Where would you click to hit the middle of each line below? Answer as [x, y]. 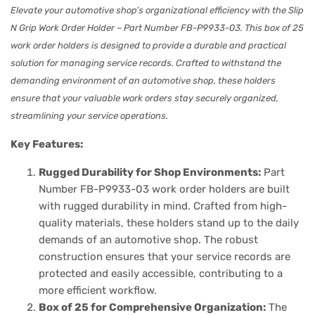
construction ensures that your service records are [165, 257]
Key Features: [47, 144]
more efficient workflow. [98, 290]
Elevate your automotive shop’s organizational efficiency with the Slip [157, 10]
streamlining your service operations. [89, 116]
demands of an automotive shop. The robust [148, 240]
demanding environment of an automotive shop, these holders [143, 81]
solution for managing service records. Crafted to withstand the [146, 63]
